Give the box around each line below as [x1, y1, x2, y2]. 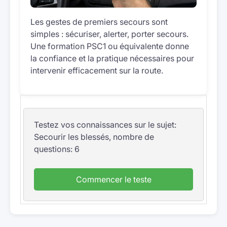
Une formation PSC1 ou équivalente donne [30, 41, 189, 51]
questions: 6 [34, 144, 80, 154]
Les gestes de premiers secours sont [30, 17, 168, 27]
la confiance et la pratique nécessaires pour [30, 53, 194, 63]
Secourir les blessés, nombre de [34, 132, 154, 142]
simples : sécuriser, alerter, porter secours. [30, 29, 188, 39]
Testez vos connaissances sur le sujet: [34, 120, 176, 130]
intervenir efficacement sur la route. [30, 65, 163, 75]
